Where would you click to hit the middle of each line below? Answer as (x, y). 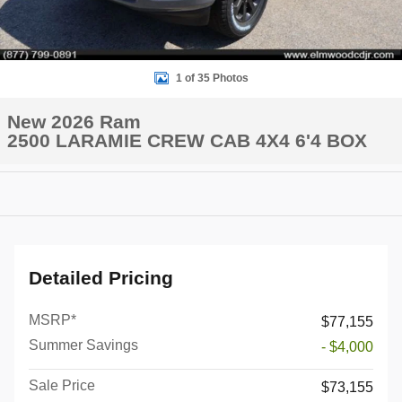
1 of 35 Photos (212, 78)
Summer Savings (83, 345)
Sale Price (62, 385)
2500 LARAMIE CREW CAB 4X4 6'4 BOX (187, 140)
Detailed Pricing (101, 278)
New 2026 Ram (74, 122)
